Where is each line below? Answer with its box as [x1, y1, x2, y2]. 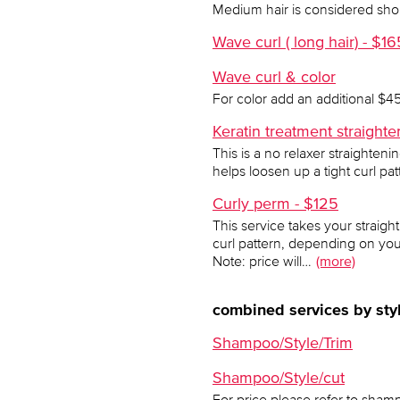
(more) [316, 253, 355, 269]
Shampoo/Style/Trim [212, 334, 353, 352]
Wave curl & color [212, 68, 336, 86]
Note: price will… [212, 253, 312, 269]
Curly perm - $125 [212, 195, 338, 212]
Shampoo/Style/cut [212, 369, 345, 387]
